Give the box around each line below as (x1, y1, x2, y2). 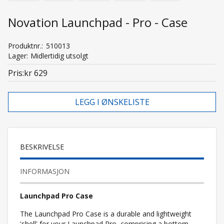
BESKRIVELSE (20, 141, 64, 151)
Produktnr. (8, 40, 41, 50)
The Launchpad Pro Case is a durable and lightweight (20, 208, 191, 218)
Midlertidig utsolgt (30, 50, 88, 60)
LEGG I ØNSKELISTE (74, 96, 149, 107)
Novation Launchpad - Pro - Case (8, 13, 187, 30)
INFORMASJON (20, 166, 69, 176)
